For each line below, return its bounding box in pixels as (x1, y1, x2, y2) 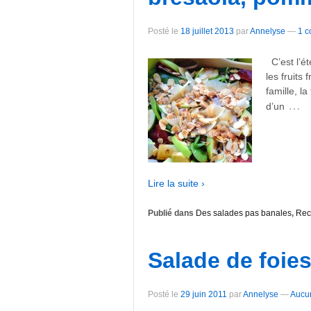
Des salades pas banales (196, 208, 292, 219)
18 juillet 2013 (180, 26, 234, 37)
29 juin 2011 (180, 289, 227, 300)
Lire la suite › (148, 177, 205, 189)
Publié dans (148, 208, 196, 219)
